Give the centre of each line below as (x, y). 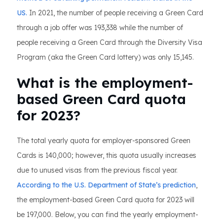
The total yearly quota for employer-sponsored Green (104, 141)
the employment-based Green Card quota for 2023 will (106, 200)
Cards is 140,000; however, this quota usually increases (107, 155)
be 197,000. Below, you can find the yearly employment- (108, 215)
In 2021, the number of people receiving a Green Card (115, 13)
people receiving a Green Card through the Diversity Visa (110, 42)
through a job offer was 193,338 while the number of (100, 28)
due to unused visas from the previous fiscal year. (97, 170)
